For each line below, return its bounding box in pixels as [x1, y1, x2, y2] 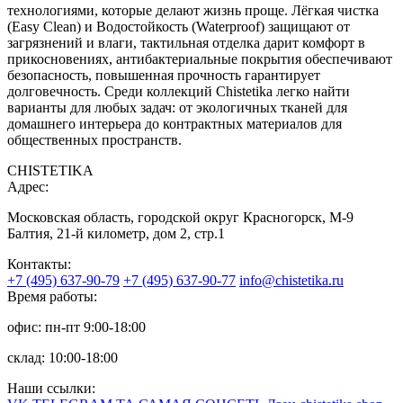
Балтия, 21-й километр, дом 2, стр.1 [7, 226, 225, 242]
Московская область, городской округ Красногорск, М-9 [7, 210, 354, 226]
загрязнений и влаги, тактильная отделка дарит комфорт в [7, 35, 365, 51]
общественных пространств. [7, 132, 182, 148]
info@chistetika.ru [239, 273, 344, 289]
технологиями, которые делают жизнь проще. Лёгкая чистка [7, 3, 379, 19]
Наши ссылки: [7, 381, 95, 397]
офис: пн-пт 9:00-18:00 [7, 319, 146, 336]
